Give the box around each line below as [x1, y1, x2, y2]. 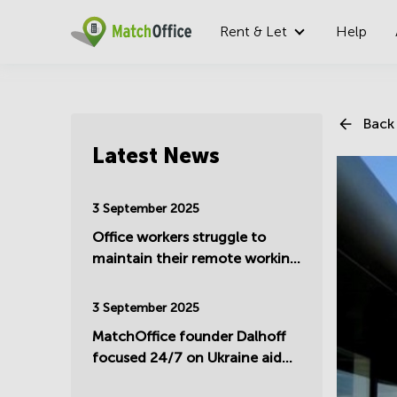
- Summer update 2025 [92, 272, 245, 287]
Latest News [92, 144, 220, 167]
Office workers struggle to [92, 230, 266, 245]
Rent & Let [220, 24, 287, 39]
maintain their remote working [92, 251, 299, 266]
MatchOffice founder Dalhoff [92, 329, 286, 344]
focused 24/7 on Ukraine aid [92, 350, 282, 365]
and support [92, 371, 172, 386]
